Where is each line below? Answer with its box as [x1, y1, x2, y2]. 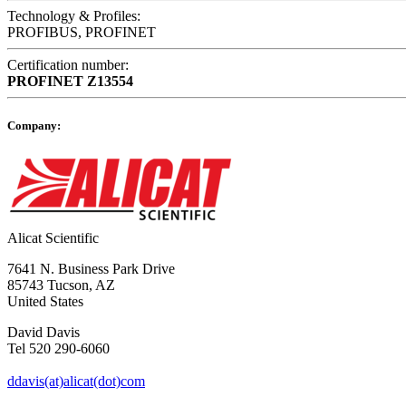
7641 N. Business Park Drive [7, 261, 175, 277]
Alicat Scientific [7, 230, 99, 246]
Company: [7, 119, 61, 133]
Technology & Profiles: [7, 8, 140, 24]
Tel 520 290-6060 [7, 341, 110, 357]
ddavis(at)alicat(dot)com [7, 373, 145, 390]
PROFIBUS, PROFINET [7, 24, 156, 41]
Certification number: [7, 57, 129, 73]
